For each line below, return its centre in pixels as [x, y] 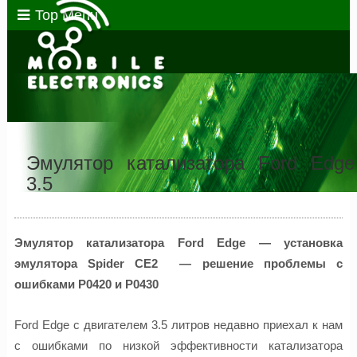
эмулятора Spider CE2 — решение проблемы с [178, 264]
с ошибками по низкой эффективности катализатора [178, 345]
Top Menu [66, 15]
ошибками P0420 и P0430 [86, 284]
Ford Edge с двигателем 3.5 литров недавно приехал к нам [178, 324]
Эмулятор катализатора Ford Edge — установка [178, 243]
